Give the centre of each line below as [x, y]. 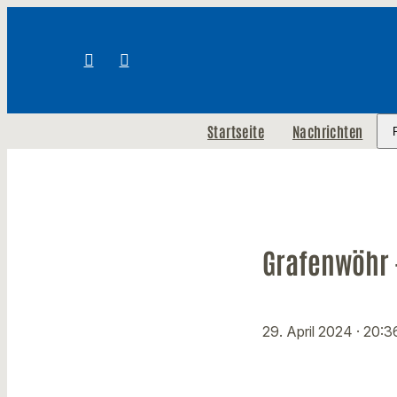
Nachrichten [327, 131]
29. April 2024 [309, 332]
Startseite [235, 131]
